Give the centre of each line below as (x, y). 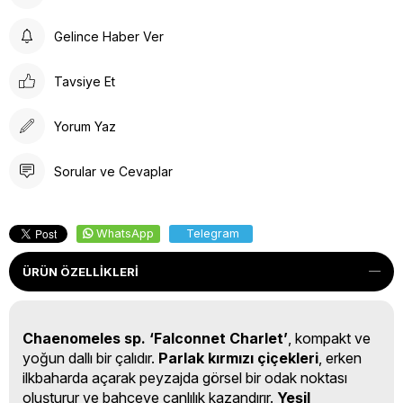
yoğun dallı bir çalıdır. (90, 358)
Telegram (213, 234)
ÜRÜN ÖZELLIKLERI (81, 272)
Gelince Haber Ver (109, 36)
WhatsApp (125, 234)
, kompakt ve (329, 339)
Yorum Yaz (85, 126)
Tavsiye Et (85, 81)
